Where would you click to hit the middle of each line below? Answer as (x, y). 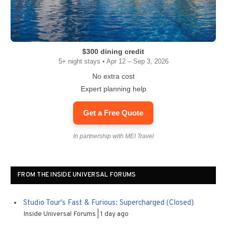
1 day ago (115, 214)
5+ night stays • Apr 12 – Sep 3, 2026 (113, 62)
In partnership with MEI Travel (113, 136)
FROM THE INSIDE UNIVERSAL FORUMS (77, 175)
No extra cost (113, 76)
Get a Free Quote (113, 113)
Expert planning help (113, 89)
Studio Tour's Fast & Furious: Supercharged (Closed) (108, 203)
